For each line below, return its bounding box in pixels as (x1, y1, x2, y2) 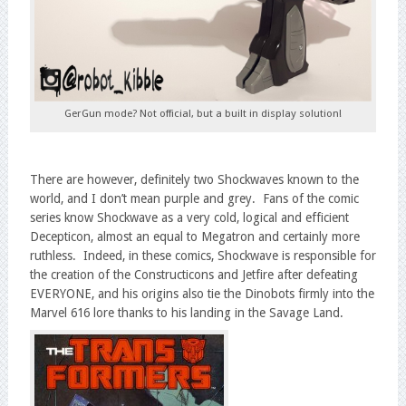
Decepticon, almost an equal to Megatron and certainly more (29, 228, 360, 244)
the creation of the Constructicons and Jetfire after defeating (29, 266, 358, 282)
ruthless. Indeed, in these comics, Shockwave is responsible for (29, 247, 376, 263)
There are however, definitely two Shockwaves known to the (29, 171, 359, 187)
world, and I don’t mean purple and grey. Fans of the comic (29, 190, 359, 206)
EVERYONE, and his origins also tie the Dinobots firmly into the (29, 285, 374, 301)
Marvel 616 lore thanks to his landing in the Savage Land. (29, 304, 343, 320)
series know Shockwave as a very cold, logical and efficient (29, 209, 349, 225)
